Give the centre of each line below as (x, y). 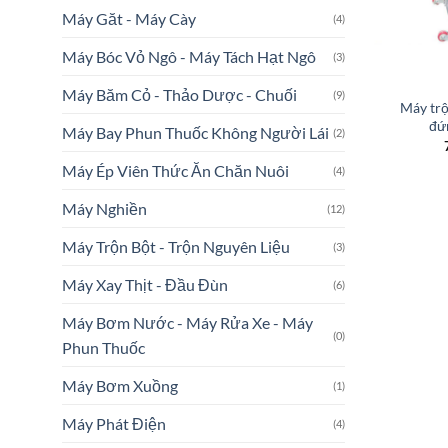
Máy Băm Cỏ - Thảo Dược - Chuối (179, 95)
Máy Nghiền (104, 209)
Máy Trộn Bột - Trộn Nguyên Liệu (176, 247)
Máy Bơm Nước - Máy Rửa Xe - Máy (187, 323)
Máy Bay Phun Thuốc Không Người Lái (195, 133)
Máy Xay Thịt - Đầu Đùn (145, 285)
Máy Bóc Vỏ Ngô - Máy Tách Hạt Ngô (189, 57)
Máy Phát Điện (114, 424)
